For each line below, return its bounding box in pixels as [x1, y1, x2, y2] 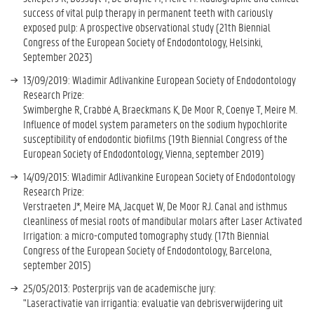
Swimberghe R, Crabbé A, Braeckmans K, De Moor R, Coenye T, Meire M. [23, 102, 297, 116]
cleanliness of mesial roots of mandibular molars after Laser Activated [23, 213, 302, 228]
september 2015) [23, 257, 91, 272]
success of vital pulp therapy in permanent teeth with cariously [23, 5, 273, 20]
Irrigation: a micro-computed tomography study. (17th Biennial [23, 228, 269, 243]
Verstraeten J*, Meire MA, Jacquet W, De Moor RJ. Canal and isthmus [23, 198, 287, 213]
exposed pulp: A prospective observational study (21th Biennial [23, 20, 271, 34]
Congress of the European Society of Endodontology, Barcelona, [23, 243, 271, 257]
